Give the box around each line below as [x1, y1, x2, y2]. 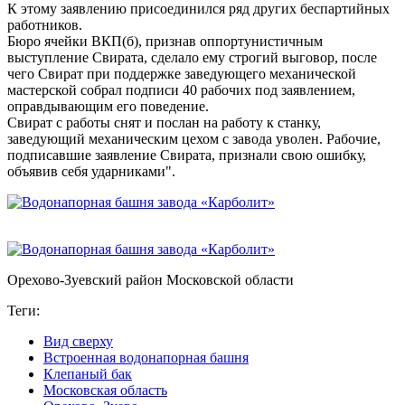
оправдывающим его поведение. [7, 98, 209, 114]
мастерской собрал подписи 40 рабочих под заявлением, [7, 81, 355, 98]
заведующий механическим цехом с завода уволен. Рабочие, [7, 130, 381, 146]
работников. [7, 16, 82, 33]
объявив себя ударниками [7, 163, 165, 179]
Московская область [43, 381, 167, 398]
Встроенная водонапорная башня [43, 349, 249, 365]
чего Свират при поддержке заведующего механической [7, 65, 356, 81]
